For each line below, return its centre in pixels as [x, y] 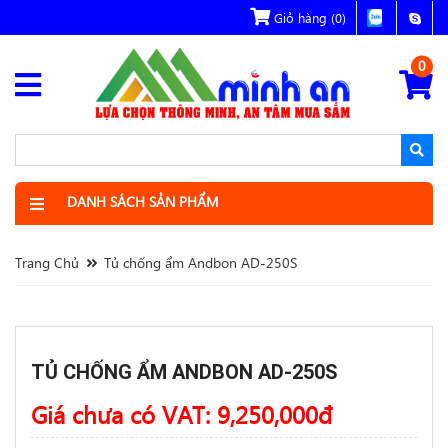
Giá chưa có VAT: [120, 414]
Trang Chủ [47, 262]
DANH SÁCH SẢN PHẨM [143, 201]
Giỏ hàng [300, 17]
